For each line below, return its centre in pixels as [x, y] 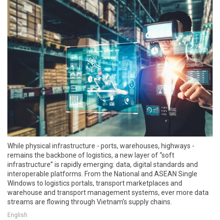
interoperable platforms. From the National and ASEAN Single [102, 174]
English [17, 215]
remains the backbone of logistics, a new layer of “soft [91, 155]
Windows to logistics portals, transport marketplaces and [95, 183]
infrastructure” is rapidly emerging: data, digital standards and [103, 164]
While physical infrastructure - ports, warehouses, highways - [101, 146]
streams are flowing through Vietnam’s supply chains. [90, 202]
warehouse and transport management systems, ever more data [108, 192]
